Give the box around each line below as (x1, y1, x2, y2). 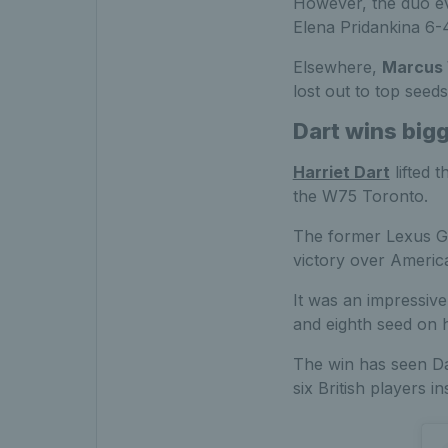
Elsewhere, (292, 56, 382, 77)
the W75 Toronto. (292, 185, 428, 206)
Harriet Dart (292, 161, 390, 182)
